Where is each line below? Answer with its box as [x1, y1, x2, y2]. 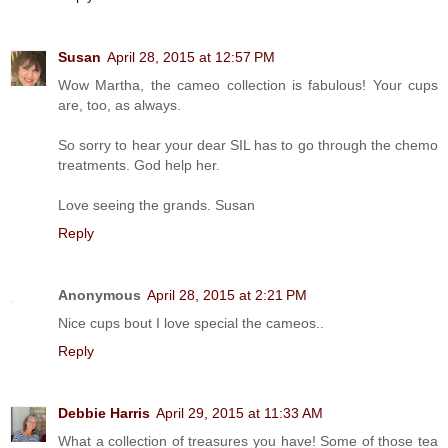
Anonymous [58, 286, 141, 303]
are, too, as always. [58, 96, 181, 113]
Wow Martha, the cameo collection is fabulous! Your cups [58, 76, 438, 93]
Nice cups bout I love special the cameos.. [58, 314, 324, 331]
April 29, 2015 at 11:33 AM [156, 404, 323, 421]
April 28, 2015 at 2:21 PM [147, 286, 307, 303]
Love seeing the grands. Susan [58, 196, 255, 213]
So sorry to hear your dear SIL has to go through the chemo [58, 136, 438, 153]
